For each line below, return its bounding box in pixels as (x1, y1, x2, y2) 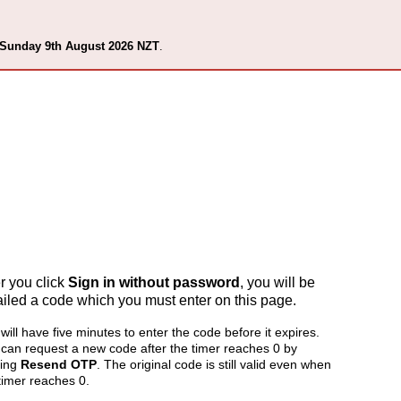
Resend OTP (21, 357, 98, 371)
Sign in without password (68, 275, 241, 290)
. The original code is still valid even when (97, 357, 332, 371)
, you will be (240, 275, 316, 290)
